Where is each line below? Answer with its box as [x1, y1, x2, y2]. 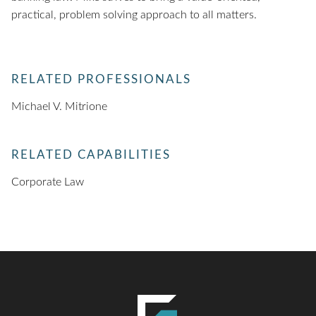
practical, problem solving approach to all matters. [11, 9, 257, 20]
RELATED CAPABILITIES [11, 149, 171, 161]
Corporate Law [11, 176, 84, 188]
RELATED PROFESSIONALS [11, 73, 191, 85]
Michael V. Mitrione [11, 101, 107, 112]
